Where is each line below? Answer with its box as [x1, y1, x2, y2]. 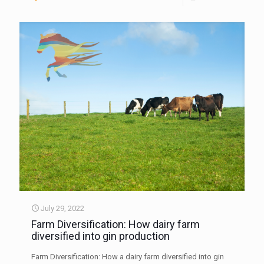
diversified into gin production [31, 229, 170, 242]
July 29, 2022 [41, 203, 84, 213]
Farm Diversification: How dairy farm [31, 217, 200, 230]
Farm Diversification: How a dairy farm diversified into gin [31, 252, 224, 261]
